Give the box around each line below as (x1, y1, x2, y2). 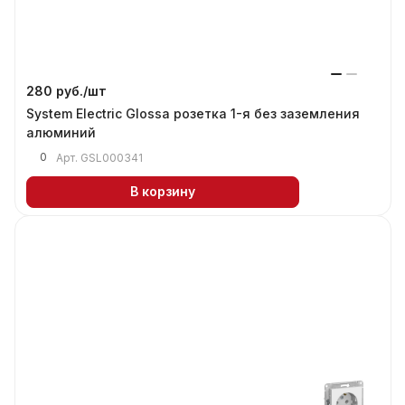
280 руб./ (26, 82, 88, 99)
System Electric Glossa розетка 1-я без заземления (26, 105, 360, 121)
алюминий (26, 124, 96, 140)
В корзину (130, 184, 195, 200)
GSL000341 (80, 150, 143, 165)
